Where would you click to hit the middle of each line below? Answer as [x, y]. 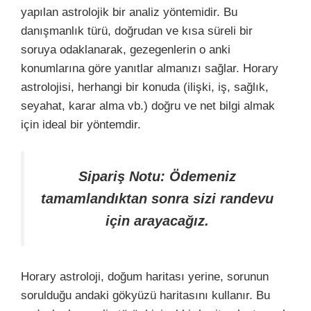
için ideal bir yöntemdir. [81, 124]
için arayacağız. [157, 221]
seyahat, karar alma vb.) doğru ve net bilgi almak [148, 106]
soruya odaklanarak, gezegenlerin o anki [126, 49]
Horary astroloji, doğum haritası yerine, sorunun [145, 276]
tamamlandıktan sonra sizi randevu [157, 199]
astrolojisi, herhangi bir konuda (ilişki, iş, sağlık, [145, 87]
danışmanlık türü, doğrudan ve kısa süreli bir [137, 31]
